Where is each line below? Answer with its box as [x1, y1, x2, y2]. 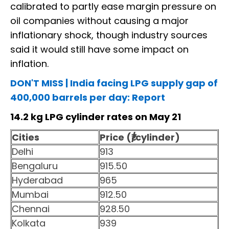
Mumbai [12, 188, 49, 201]
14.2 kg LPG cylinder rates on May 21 [10, 110, 181, 124]
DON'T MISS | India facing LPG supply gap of [10, 77, 218, 90]
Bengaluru [12, 159, 58, 173]
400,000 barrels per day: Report [10, 91, 165, 104]
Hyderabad [12, 174, 63, 187]
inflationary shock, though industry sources [10, 29, 208, 42]
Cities [12, 131, 39, 144]
